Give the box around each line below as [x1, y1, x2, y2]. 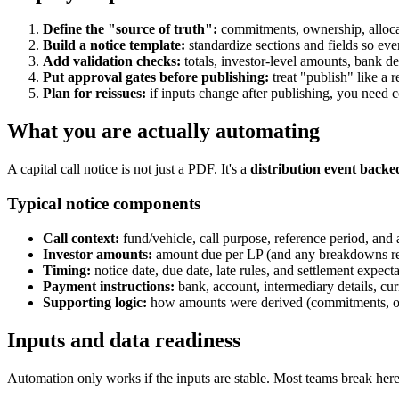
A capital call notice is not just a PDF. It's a [7, 161, 250, 177]
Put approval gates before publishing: [43, 69, 269, 85]
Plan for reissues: [43, 85, 146, 102]
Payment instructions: [43, 278, 175, 294]
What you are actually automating [7, 119, 320, 143]
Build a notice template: [43, 37, 185, 53]
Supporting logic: [43, 294, 147, 310]
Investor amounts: [43, 246, 152, 262]
